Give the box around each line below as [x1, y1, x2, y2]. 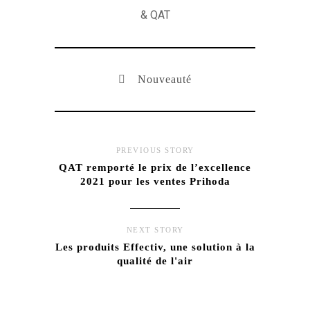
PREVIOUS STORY [116, 146, 194, 155]
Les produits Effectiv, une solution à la [55, 241, 255, 253]
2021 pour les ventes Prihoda [80, 176, 230, 188]
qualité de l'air [117, 255, 193, 267]
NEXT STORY [126, 226, 184, 235]
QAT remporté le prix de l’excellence [59, 162, 251, 174]
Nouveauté [138, 73, 192, 86]
